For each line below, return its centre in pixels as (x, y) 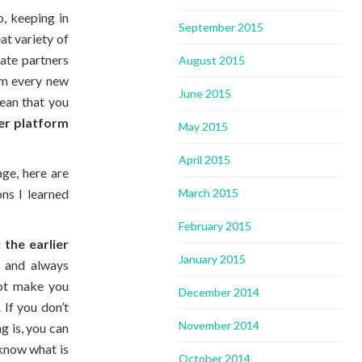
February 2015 (215, 226)
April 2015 (205, 160)
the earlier (36, 244)
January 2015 (213, 259)
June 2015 (205, 93)
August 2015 (212, 60)
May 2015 (204, 126)
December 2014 (219, 292)
